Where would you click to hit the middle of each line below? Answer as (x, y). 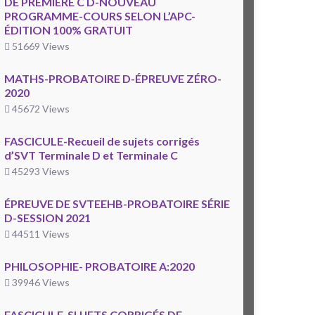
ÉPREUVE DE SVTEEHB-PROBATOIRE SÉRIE (117, 204)
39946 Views (40, 283)
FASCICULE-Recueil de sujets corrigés (102, 141)
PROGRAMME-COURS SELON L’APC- (100, 16)
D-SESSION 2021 (47, 218)
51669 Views (40, 46)
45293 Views (40, 172)
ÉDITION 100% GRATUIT (69, 30)
